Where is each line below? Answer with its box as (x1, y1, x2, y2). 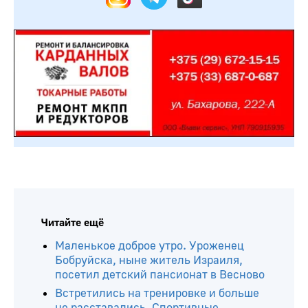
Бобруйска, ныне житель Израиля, (55, 252, 243, 267)
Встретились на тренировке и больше (55, 285, 259, 300)
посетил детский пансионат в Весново (55, 267, 265, 282)
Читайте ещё (41, 215, 104, 230)
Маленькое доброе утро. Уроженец (55, 238, 244, 253)
